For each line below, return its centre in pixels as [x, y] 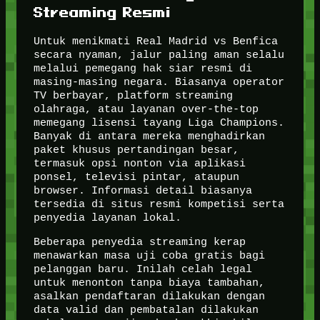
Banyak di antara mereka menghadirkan [149, 136]
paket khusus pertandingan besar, [136, 150]
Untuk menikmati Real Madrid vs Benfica [155, 41]
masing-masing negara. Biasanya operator [159, 82]
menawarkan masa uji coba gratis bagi [149, 256]
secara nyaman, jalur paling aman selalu [159, 55]
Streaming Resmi [102, 11]
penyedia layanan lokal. [107, 218]
